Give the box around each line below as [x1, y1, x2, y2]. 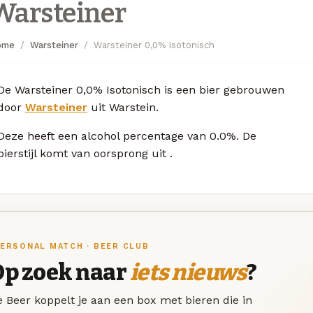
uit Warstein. [87, 100, 159, 114]
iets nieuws [129, 259, 247, 286]
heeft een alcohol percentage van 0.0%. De [27, 129, 256, 143]
